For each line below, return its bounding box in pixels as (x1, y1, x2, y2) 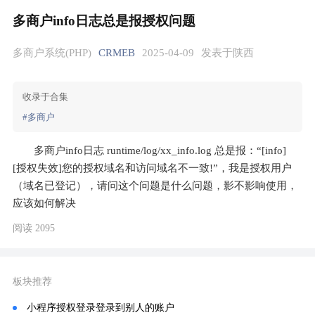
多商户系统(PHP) (13, 47, 91, 58)
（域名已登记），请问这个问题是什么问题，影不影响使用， (13, 180, 297, 191)
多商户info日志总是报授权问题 (13, 13, 195, 28)
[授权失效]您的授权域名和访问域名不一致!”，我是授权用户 (13, 162, 292, 174)
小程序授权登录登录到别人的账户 (27, 302, 174, 313)
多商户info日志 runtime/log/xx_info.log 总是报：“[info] (34, 145, 286, 156)
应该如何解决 (13, 198, 76, 209)
